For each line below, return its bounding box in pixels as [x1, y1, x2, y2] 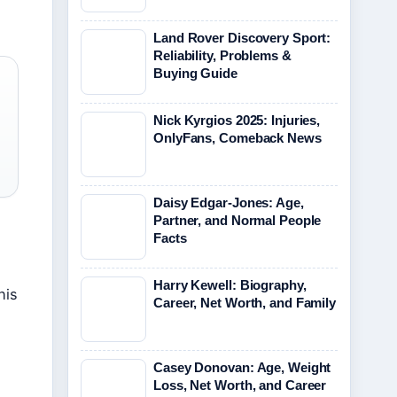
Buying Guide [153, 66, 237, 81]
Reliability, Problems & [153, 48, 292, 63]
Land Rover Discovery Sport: [153, 30, 331, 45]
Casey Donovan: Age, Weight [153, 360, 331, 375]
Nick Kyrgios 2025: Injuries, [153, 113, 321, 128]
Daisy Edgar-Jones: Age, [153, 195, 304, 210]
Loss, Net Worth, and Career [153, 378, 327, 393]
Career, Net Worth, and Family [153, 295, 337, 310]
